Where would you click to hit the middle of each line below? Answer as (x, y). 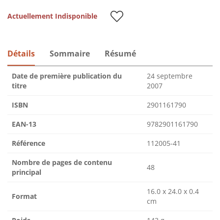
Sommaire (70, 53)
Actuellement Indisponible (52, 16)
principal (27, 172)
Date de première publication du (67, 76)
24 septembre (170, 76)
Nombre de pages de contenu (62, 162)
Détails (21, 53)
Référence (28, 143)
